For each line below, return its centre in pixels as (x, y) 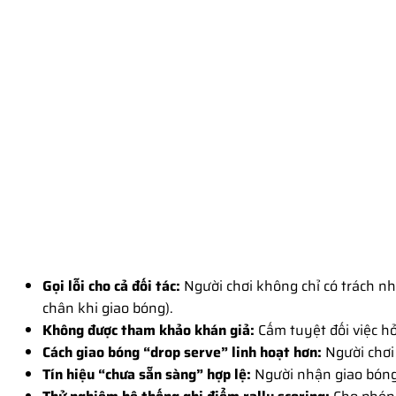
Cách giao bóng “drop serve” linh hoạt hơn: (182, 352)
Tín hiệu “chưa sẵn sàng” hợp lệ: (147, 374)
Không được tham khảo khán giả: (148, 330)
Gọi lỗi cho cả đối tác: (111, 286)
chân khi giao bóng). (108, 308)
